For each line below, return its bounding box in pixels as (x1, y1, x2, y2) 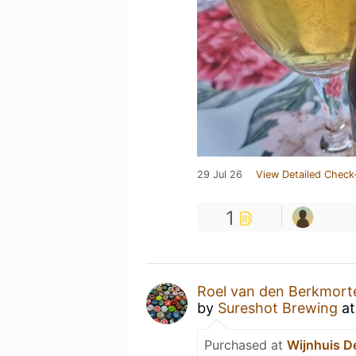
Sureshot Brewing (218, 300, 338, 316)
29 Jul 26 (197, 168, 242, 180)
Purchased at (204, 337, 287, 353)
